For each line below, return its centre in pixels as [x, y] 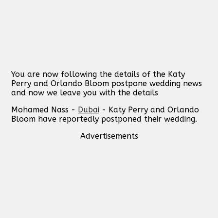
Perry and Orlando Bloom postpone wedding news [107, 83]
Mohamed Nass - [45, 109]
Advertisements [109, 136]
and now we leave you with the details [85, 92]
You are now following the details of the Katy [98, 74]
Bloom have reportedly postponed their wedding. [104, 119]
